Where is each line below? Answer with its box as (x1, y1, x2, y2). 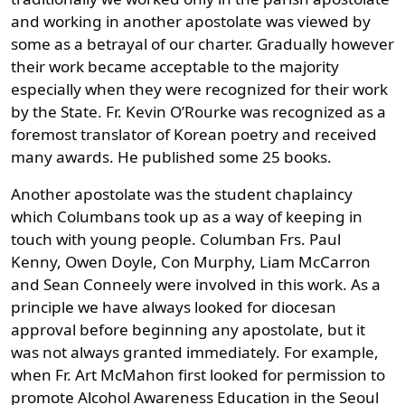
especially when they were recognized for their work (11, 78, 388, 99)
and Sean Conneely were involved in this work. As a (11, 273, 381, 295)
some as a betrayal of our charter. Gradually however (11, 33, 394, 54)
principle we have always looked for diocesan (11, 296, 336, 317)
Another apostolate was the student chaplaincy (11, 183, 353, 204)
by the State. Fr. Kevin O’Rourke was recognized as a (11, 100, 386, 122)
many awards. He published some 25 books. (11, 146, 332, 167)
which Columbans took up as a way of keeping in (11, 205, 363, 227)
